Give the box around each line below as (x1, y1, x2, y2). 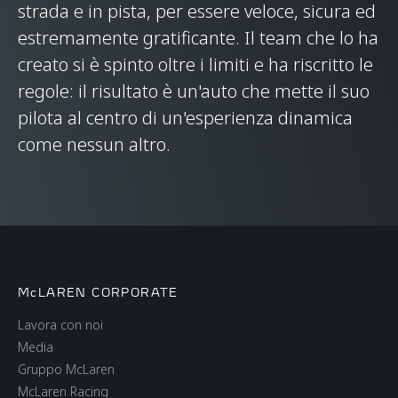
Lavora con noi (18, 315, 103, 333)
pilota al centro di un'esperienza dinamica (18, 105, 353, 130)
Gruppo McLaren (18, 360, 115, 378)
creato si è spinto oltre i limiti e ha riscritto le (18, 52, 373, 76)
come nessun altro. (18, 131, 171, 156)
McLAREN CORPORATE (18, 283, 179, 300)
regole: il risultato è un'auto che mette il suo (18, 78, 370, 103)
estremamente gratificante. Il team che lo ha (18, 25, 378, 50)
